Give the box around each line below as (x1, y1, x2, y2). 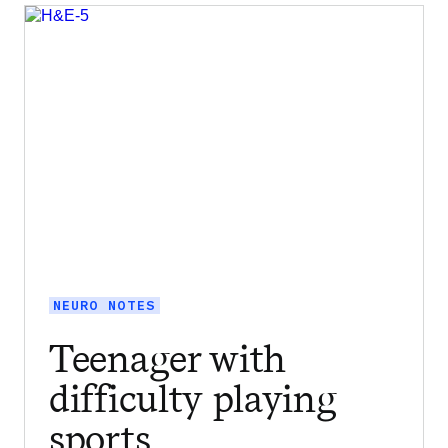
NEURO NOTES (53, 296, 156, 314)
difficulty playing (49, 376, 336, 422)
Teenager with (49, 336, 287, 382)
